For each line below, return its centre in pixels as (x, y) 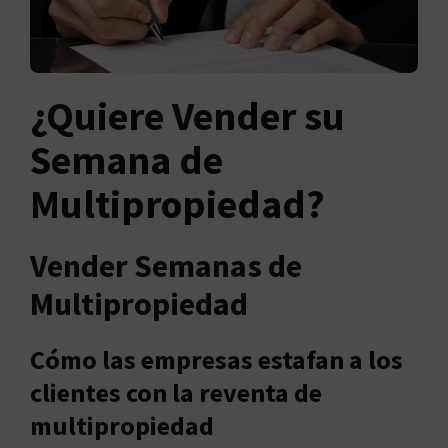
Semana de (126, 159)
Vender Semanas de (166, 265)
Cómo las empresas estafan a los (216, 359)
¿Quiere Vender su (187, 115)
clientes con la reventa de (176, 392)
